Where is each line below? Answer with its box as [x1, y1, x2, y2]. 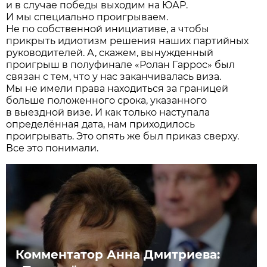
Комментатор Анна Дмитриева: [15, 247, 221, 262]
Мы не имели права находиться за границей [6, 82, 229, 94]
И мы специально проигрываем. [6, 11, 169, 23]
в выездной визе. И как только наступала [6, 106, 210, 118]
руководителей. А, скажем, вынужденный [6, 46, 214, 58]
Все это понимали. [6, 142, 99, 154]
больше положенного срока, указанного [6, 94, 207, 106]
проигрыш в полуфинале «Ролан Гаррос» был [6, 58, 235, 70]
